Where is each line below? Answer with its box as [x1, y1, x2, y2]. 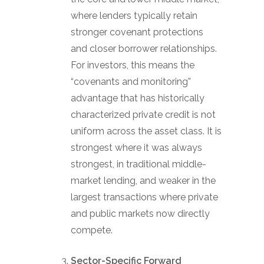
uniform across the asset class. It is [71, 126, 222, 137]
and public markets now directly [71, 208, 210, 219]
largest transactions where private [71, 192, 218, 203]
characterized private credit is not [71, 109, 216, 120]
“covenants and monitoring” [71, 76, 191, 87]
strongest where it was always [71, 142, 202, 153]
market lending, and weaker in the [71, 175, 216, 186]
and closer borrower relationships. [71, 43, 217, 54]
